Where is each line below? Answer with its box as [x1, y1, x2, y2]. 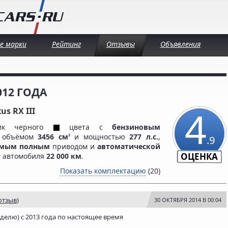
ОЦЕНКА [181, 151, 218, 162]
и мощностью [70, 132, 130, 142]
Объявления [160, 39, 201, 49]
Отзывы [106, 39, 135, 49]
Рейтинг [51, 39, 81, 49]
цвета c [60, 122, 112, 132]
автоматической [97, 141, 160, 152]
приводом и [50, 141, 97, 152]
